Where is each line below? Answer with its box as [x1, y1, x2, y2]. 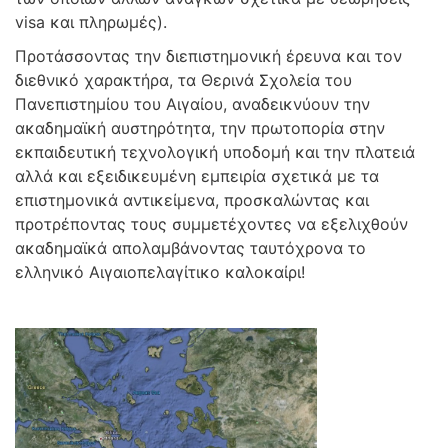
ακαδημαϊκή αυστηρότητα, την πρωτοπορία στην [15, 118, 385, 138]
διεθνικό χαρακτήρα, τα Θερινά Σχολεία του [15, 70, 352, 90]
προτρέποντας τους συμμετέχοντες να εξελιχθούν [15, 214, 408, 234]
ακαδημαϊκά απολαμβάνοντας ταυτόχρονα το [15, 238, 366, 258]
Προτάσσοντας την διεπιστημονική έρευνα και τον [15, 46, 402, 66]
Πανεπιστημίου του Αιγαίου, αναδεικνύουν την [15, 94, 370, 114]
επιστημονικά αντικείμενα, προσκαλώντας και [15, 190, 369, 210]
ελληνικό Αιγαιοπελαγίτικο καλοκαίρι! [15, 262, 305, 282]
